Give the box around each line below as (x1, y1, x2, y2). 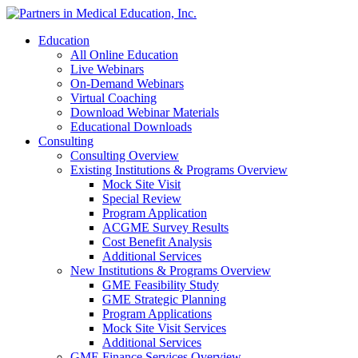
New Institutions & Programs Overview (70, 264, 271, 277)
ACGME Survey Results (102, 221, 229, 234)
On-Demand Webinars (70, 77, 184, 90)
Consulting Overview (70, 149, 179, 162)
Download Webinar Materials (70, 105, 219, 119)
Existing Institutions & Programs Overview (70, 163, 288, 177)
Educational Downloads (70, 120, 192, 133)
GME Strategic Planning (102, 292, 226, 306)
